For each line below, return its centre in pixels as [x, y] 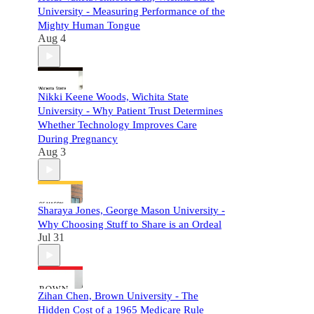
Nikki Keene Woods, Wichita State [113, 97]
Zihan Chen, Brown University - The [118, 296]
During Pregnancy [78, 139]
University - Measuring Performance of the [131, 11]
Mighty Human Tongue [89, 25]
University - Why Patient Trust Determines [130, 111]
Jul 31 [51, 237]
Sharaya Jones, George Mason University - [131, 210]
